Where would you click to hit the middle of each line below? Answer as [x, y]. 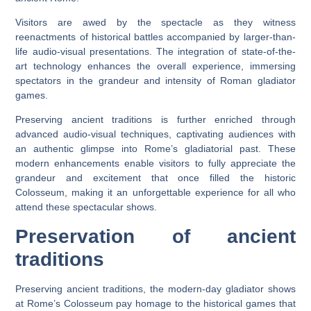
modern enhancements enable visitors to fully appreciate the [155, 163]
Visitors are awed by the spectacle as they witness [155, 22]
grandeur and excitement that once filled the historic [155, 178]
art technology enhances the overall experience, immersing [155, 66]
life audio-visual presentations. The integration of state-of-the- [155, 51]
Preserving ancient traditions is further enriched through [155, 120]
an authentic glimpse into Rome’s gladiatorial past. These [155, 149]
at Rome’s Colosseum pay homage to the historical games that [155, 303]
